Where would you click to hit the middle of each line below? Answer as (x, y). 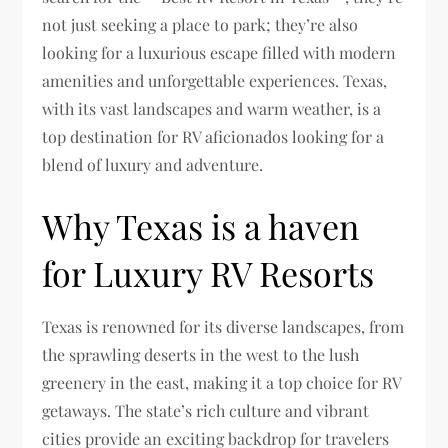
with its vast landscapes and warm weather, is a (212, 108)
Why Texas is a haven (201, 226)
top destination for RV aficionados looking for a (213, 136)
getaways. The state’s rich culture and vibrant (206, 410)
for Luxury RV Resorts (208, 273)
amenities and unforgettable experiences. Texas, (215, 80)
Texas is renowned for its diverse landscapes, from (223, 326)
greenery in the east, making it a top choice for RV (222, 382)
